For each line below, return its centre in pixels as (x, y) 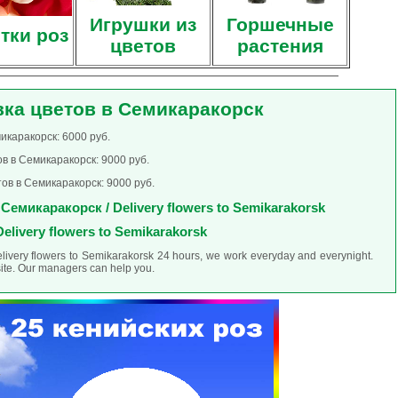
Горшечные (280, 24)
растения (280, 46)
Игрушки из (143, 24)
